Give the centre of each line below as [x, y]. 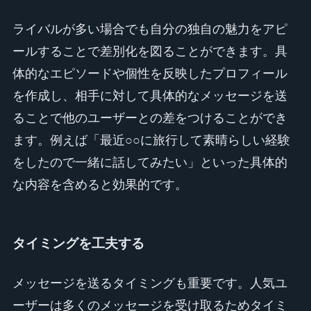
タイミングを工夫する [78, 244]
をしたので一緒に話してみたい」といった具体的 [150, 162]
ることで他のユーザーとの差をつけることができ [150, 118]
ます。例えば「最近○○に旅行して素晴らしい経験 [151, 140]
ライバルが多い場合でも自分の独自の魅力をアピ [150, 29]
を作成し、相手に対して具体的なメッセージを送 [150, 95]
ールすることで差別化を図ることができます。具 [150, 51]
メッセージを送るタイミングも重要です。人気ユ [150, 284]
